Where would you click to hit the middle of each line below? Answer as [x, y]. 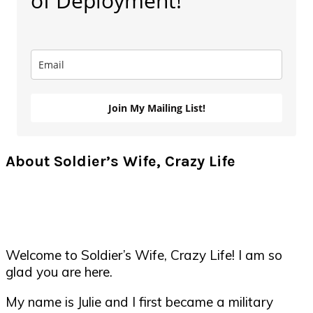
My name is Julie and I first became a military [139, 301]
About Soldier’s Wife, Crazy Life [121, 162]
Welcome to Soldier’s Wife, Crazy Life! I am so [144, 255]
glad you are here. [59, 271]
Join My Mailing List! [156, 108]
